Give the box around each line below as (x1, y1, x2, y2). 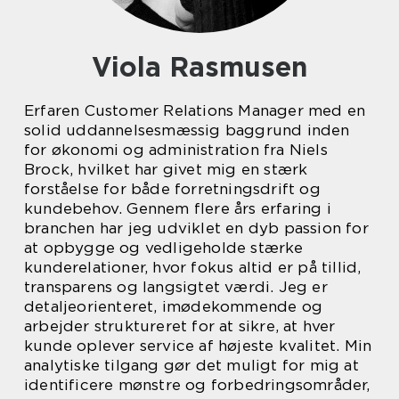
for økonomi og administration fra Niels (24, 141, 328, 159)
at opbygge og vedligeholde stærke (24, 239, 304, 256)
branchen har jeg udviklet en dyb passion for (24, 219, 369, 237)
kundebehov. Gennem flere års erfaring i (24, 199, 331, 217)
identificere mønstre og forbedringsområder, (24, 376, 370, 394)
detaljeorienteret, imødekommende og (24, 297, 323, 315)
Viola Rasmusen (111, 51, 307, 83)
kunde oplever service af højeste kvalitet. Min (24, 337, 372, 354)
